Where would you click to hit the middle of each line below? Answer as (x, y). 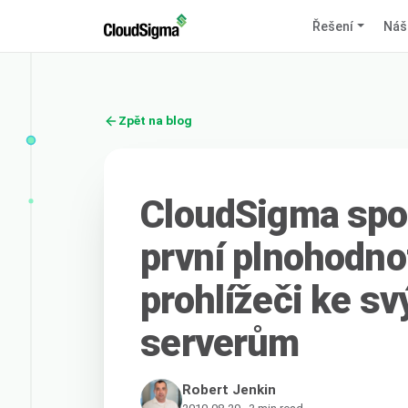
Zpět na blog (155, 121)
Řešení (333, 26)
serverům (220, 342)
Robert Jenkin (229, 389)
